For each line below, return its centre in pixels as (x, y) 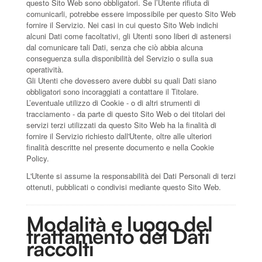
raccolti (60, 248)
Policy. (38, 158)
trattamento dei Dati (118, 236)
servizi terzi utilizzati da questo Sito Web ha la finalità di (121, 125)
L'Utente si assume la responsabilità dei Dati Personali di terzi (131, 175)
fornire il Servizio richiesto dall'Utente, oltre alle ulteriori (119, 136)
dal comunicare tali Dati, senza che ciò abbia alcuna (115, 47)
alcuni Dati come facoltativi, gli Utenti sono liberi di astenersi (129, 36)
